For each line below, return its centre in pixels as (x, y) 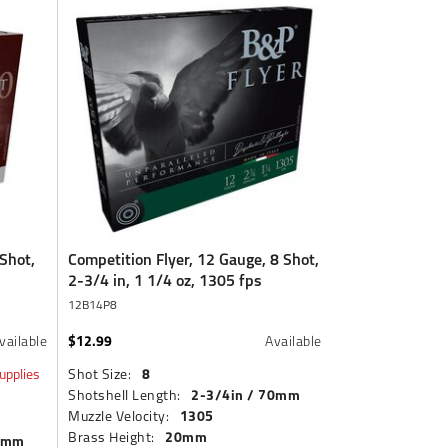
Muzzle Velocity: (119, 415)
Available (293, 340)
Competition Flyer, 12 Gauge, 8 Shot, (194, 259)
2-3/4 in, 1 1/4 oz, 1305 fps (165, 280)
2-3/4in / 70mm (246, 394)
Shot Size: (100, 373)
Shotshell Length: (124, 394)
